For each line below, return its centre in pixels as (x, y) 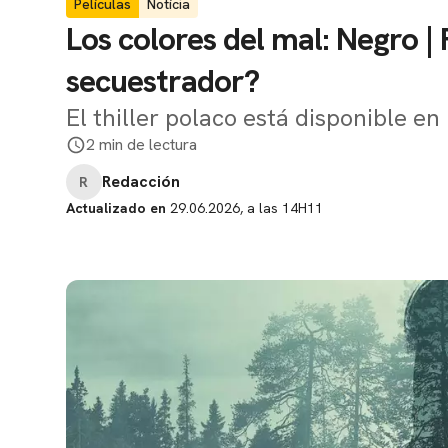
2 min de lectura (141, 144)
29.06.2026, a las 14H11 (244, 208)
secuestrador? (162, 81)
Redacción (141, 181)
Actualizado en (116, 208)
